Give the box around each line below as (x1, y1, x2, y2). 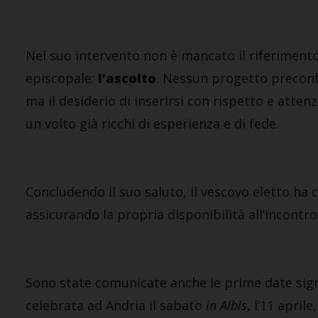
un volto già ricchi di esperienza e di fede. (26, 115, 279, 133)
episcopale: (26, 70, 98, 87)
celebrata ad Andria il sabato (26, 297, 206, 314)
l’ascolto (98, 70, 156, 87)
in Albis (206, 297, 247, 314)
